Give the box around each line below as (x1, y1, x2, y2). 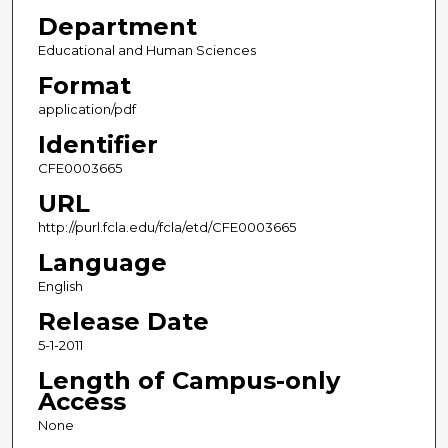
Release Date (37, 306, 209, 336)
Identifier (37, 129, 158, 159)
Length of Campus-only (37, 365, 340, 395)
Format (37, 70, 131, 100)
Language (37, 247, 167, 277)
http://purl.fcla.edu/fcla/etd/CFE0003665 (37, 218, 296, 235)
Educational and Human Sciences (37, 41, 256, 58)
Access (37, 386, 126, 416)
